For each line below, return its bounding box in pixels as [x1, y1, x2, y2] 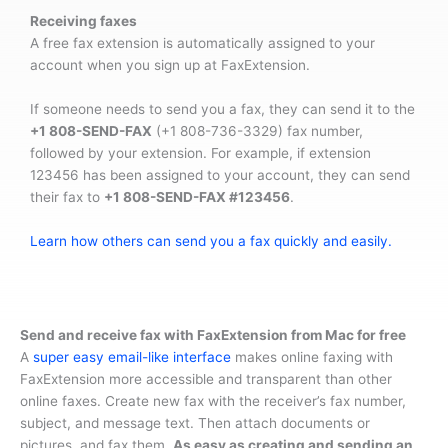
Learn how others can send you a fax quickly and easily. [30, 232, 392, 249]
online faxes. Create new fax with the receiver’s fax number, [20, 392, 406, 409]
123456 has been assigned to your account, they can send [30, 166, 410, 183]
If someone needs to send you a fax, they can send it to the [30, 100, 415, 117]
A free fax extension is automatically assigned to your [30, 35, 375, 52]
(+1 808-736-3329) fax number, [152, 122, 363, 139]
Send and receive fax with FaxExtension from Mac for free [20, 326, 406, 343]
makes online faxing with [231, 348, 393, 365]
